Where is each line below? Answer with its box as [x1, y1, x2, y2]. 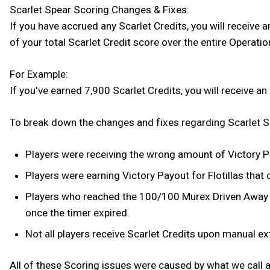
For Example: [10, 67, 68, 80]
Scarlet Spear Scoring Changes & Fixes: [10, 3, 189, 16]
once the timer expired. [25, 206, 130, 219]
